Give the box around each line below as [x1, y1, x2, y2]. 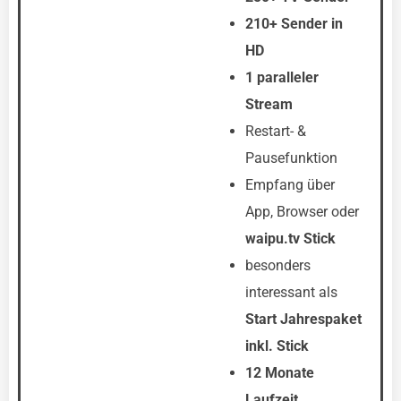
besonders [245, 257, 311, 274]
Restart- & [245, 123, 306, 140]
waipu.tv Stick [245, 230, 336, 247]
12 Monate [245, 364, 314, 381]
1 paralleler [245, 69, 319, 86]
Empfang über [245, 176, 335, 193]
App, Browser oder [245, 203, 359, 220]
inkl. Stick [245, 337, 309, 354]
